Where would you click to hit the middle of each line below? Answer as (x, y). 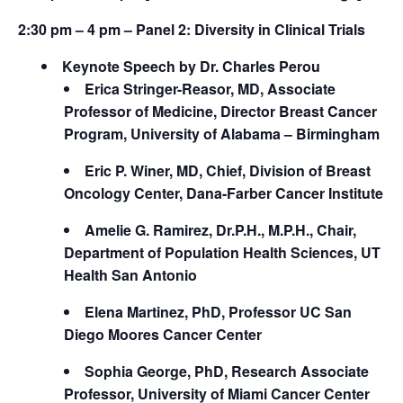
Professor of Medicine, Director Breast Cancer (221, 111)
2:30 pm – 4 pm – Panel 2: (106, 29)
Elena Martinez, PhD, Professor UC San (219, 311)
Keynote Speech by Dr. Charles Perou (191, 66)
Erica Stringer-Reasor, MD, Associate (210, 88)
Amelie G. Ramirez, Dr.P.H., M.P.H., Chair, (221, 229)
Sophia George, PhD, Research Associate (227, 371)
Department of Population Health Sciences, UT (223, 252)
